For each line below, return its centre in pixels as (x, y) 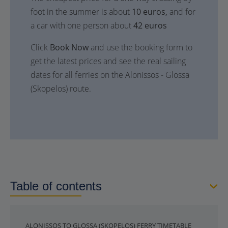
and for (181, 12)
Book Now (69, 47)
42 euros (150, 25)
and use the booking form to (140, 47)
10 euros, (150, 12)
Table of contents (56, 186)
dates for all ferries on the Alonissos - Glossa (110, 75)
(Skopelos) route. (61, 89)
